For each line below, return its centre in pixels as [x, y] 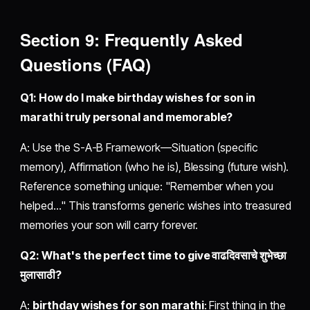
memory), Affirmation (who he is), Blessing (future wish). [155, 167]
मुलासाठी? [41, 275]
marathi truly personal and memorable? [127, 117]
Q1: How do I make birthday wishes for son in [138, 98]
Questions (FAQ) [86, 65]
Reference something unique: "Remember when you [147, 186]
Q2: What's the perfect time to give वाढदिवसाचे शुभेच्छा [153, 256]
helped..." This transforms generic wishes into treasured [156, 206]
